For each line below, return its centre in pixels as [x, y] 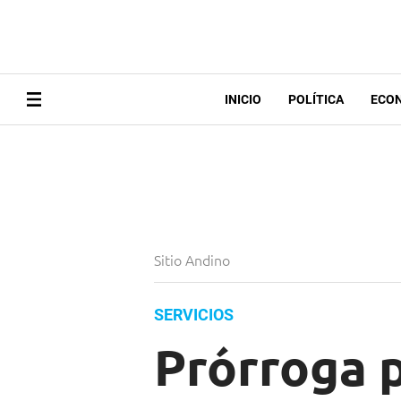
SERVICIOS [194, 315]
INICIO [243, 100]
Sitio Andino [194, 260]
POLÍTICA [316, 100]
